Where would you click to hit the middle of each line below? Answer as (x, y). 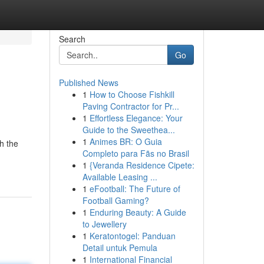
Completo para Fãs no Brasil (136, 153)
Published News (88, 82)
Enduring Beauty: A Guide (138, 212)
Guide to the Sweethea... (128, 130)
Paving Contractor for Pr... (131, 106)
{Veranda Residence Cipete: (142, 165)
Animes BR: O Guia (126, 141)
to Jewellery (104, 224)
